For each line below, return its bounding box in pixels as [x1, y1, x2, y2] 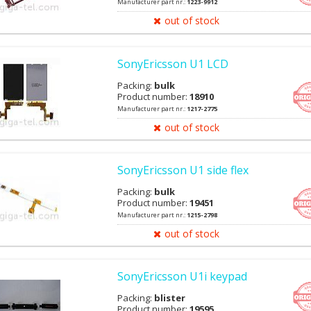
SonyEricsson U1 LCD [117, 56, 228, 72]
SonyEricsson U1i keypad [117, 269, 247, 284]
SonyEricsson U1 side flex [117, 162, 249, 178]
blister [154, 292, 185, 304]
